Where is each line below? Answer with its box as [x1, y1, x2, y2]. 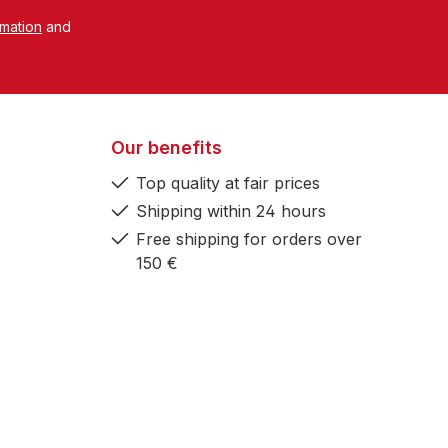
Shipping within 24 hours [136, 201, 326, 222]
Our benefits [111, 137, 222, 159]
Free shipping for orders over [136, 229, 362, 250]
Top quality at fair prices [136, 173, 320, 194]
